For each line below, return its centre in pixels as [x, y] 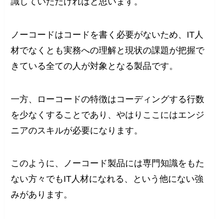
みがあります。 [42, 195]
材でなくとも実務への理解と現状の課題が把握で [108, 50]
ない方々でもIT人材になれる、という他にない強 [107, 179]
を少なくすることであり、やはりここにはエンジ [108, 115]
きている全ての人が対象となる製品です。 [95, 66]
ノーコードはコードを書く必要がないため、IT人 [107, 34]
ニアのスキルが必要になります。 [77, 130]
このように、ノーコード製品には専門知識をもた [108, 164]
